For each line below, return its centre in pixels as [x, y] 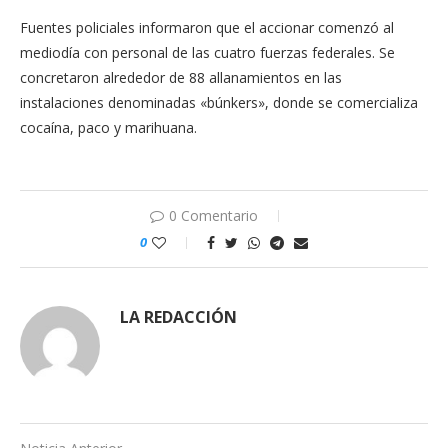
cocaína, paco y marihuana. [108, 127]
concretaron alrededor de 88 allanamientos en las [181, 77]
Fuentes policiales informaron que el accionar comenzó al [207, 27]
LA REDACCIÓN [178, 316]
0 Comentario [213, 215]
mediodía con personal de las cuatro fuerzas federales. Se [207, 52]
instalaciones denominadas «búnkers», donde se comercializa [219, 102]
